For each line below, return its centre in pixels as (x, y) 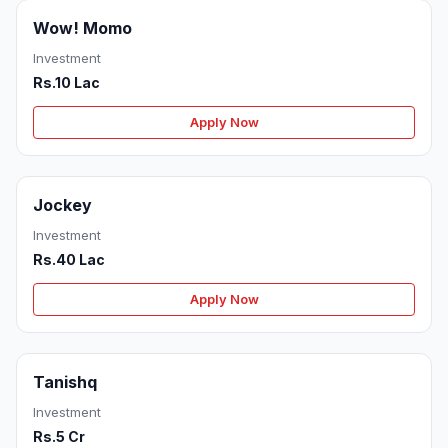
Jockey (62, 205)
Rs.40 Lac (69, 260)
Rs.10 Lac (66, 83)
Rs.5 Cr (59, 437)
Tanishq (65, 382)
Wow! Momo (82, 28)
